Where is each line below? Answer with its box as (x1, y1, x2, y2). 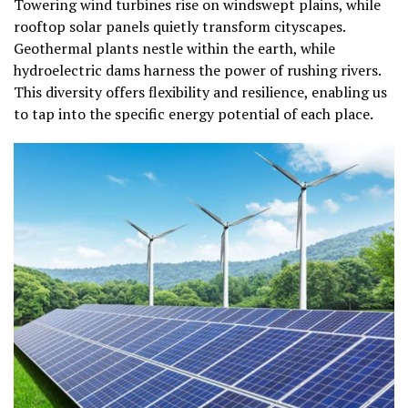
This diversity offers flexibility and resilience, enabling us (14, 82, 387, 103)
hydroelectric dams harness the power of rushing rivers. (14, 60, 381, 81)
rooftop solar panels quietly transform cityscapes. (14, 16, 345, 37)
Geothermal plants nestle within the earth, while (14, 38, 335, 59)
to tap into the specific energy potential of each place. (14, 104, 373, 125)
